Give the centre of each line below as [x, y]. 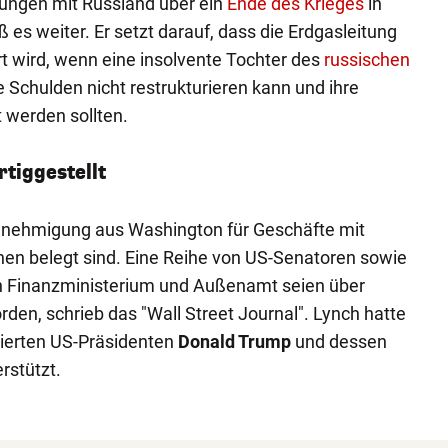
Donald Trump [234, 341]
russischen [366, 59]
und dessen [338, 341]
